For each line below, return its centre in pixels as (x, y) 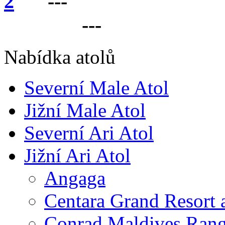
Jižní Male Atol (85, 110)
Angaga (75, 178)
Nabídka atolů (60, 57)
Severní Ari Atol (89, 133)
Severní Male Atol (96, 88)
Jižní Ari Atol (77, 156)
